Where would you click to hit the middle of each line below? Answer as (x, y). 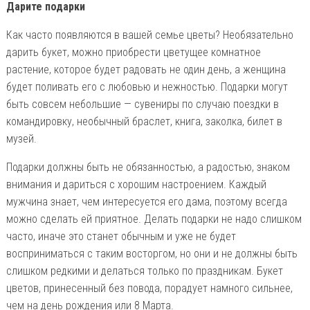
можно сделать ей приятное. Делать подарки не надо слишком (154, 219)
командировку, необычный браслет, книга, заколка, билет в (144, 121)
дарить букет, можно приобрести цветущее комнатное (133, 52)
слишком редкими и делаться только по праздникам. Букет (144, 271)
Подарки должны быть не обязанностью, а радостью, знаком (148, 167)
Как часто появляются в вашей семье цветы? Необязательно (149, 35)
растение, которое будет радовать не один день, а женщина (146, 69)
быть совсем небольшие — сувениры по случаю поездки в (142, 104)
